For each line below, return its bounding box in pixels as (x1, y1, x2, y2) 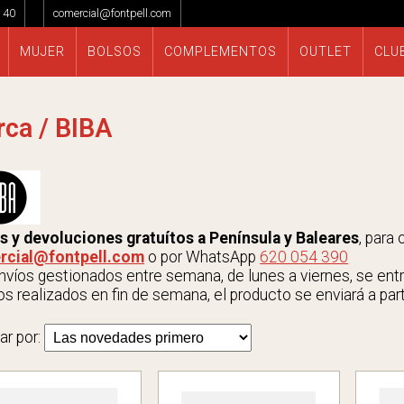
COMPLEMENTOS (163, 44, 277, 60)
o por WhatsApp (144, 248, 261, 267)
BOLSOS (87, 44, 142, 60)
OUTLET (298, 44, 352, 60)
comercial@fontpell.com (53, 6, 171, 20)
